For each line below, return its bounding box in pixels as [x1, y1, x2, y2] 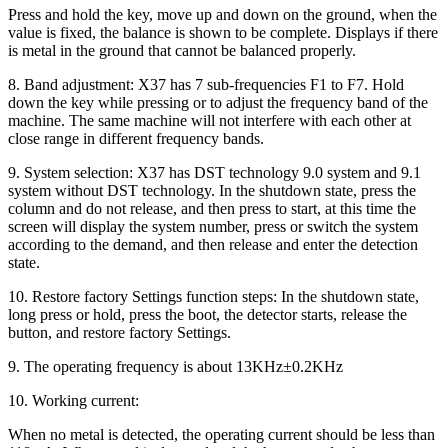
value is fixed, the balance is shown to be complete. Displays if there [8, 23, 438, 41]
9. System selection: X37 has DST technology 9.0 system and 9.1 [8, 163, 421, 181]
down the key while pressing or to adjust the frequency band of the [8, 93, 428, 111]
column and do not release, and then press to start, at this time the [8, 199, 416, 217]
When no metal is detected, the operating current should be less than [8, 425, 435, 443]
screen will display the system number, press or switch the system [8, 217, 418, 235]
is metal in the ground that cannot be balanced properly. [8, 41, 356, 59]
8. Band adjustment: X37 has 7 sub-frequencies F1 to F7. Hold [8, 75, 404, 93]
